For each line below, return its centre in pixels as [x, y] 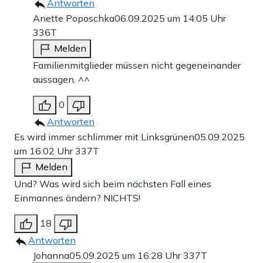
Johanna [51, 255]
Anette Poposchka [74, 18]
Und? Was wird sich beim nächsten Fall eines [113, 183]
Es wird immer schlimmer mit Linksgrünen [104, 136]
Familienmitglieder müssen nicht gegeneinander [137, 65]
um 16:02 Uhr [45, 151]
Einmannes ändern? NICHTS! [77, 198]
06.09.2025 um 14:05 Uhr [170, 18]
